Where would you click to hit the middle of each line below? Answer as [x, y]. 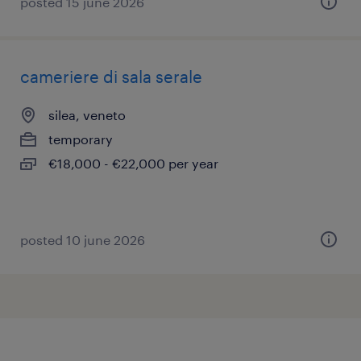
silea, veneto [87, 115]
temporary [81, 139]
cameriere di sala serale [111, 77]
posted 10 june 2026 [83, 240]
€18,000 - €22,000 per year [133, 163]
